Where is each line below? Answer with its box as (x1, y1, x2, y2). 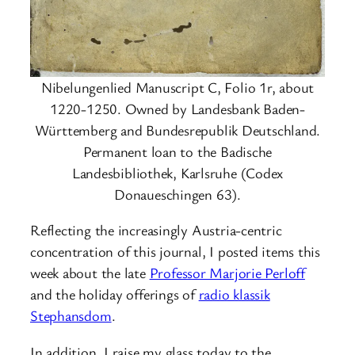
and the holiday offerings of (30, 284, 199, 304)
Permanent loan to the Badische (82, 141, 273, 161)
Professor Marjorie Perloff (149, 263, 305, 283)
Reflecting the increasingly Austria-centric (30, 220, 282, 240)
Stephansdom (30, 306, 112, 326)
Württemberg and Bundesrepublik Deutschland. (34, 120, 321, 139)
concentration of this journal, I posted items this (30, 242, 320, 261)
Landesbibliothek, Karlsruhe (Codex (71, 162, 284, 182)
